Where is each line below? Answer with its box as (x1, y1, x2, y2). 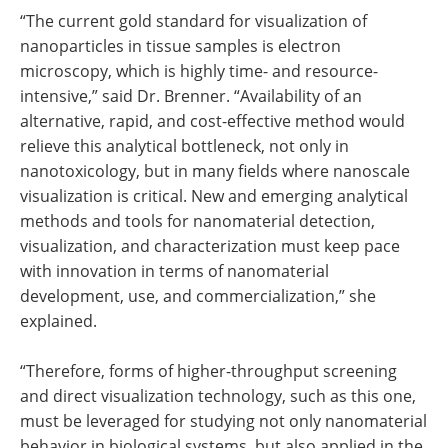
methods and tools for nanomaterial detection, (20, 210, 375, 232)
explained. (20, 310, 97, 332)
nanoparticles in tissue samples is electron (20, 35, 341, 57)
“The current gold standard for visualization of (20, 10, 367, 32)
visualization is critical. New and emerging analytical (20, 185, 408, 207)
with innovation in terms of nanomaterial (20, 260, 329, 282)
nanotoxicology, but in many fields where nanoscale (20, 160, 410, 182)
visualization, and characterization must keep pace (20, 235, 400, 257)
